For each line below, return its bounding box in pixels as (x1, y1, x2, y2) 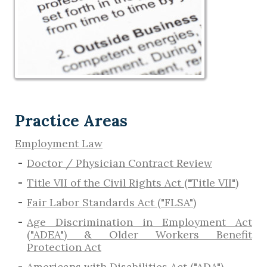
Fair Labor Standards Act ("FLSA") (27, 195, 196, 210)
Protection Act (27, 240, 101, 254)
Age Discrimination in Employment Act (27, 215, 252, 229)
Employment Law (15, 136, 103, 151)
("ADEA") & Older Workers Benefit (27, 228, 252, 242)
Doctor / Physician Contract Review (27, 156, 212, 170)
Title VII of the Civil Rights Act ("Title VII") (27, 176, 238, 190)
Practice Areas (15, 110, 128, 131)
